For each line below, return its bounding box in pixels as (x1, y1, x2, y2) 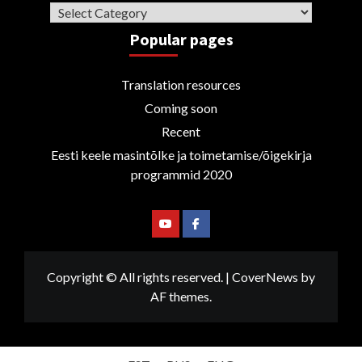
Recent (162, 123, 200, 139)
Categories (49, 2, 116, 19)
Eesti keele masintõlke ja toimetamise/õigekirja (50, 146, 312, 162)
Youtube (164, 229, 208, 243)
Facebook (195, 229, 243, 243)
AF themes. (150, 288, 212, 304)
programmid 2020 (130, 166, 232, 182)
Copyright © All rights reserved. (47, 268, 225, 284)
